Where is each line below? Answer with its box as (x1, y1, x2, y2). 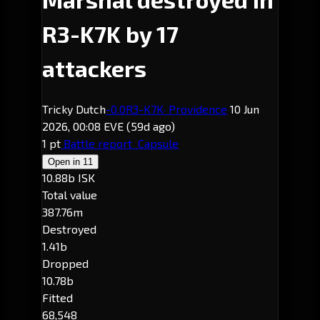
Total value (42, 187, 97, 201)
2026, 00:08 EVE (42, 119, 126, 133)
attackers (42, 54, 146, 82)
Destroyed (42, 221, 96, 236)
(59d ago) (126, 119, 175, 133)
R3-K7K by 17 (42, 20, 179, 48)
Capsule (135, 136, 179, 150)
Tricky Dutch (42, 101, 106, 116)
